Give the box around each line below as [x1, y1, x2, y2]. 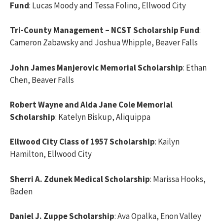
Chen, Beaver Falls [10, 74, 74, 85]
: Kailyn [155, 136, 180, 147]
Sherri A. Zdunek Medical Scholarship [10, 173, 150, 184]
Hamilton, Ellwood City [10, 148, 92, 160]
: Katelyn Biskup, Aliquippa [55, 111, 150, 123]
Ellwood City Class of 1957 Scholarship [10, 136, 155, 147]
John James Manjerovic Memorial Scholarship [10, 62, 183, 73]
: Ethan [183, 62, 207, 73]
